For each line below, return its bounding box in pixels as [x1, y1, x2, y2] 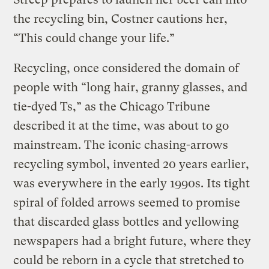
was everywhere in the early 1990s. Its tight [13, 177, 250, 191]
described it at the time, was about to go [13, 119, 229, 133]
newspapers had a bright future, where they [13, 234, 252, 249]
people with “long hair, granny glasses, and [13, 80, 248, 95]
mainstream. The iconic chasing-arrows [13, 138, 229, 153]
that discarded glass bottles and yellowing [13, 215, 240, 229]
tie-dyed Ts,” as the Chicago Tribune [13, 100, 211, 114]
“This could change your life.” [13, 31, 175, 46]
